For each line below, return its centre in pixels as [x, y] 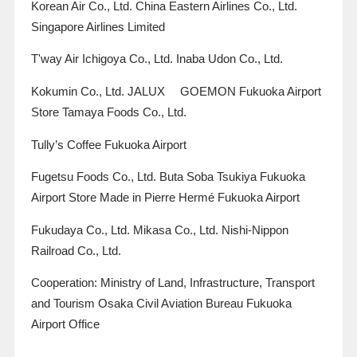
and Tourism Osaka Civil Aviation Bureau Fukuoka [161, 304]
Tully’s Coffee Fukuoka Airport [108, 145]
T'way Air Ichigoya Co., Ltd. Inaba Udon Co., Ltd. [157, 59]
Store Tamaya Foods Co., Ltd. [108, 112]
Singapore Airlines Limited [98, 27]
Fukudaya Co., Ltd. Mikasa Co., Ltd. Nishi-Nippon [159, 230]
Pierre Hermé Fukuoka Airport [220, 198]
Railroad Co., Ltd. [76, 251]
